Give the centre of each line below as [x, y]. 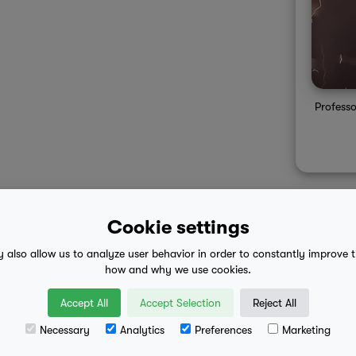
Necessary [65, 330]
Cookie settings [178, 227]
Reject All [274, 303]
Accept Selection [180, 303]
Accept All [84, 303]
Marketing [306, 330]
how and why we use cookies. [178, 269]
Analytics [142, 330]
